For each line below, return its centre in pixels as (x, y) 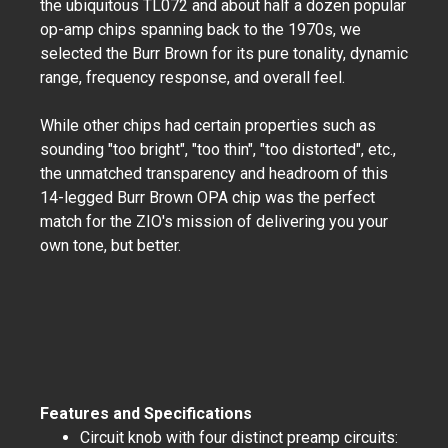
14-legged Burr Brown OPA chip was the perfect (207, 197)
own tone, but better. (112, 245)
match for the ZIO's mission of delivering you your (214, 221)
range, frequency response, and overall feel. (194, 77)
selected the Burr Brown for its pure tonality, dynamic (224, 53)
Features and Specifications (146, 413)
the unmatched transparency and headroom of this (214, 173)
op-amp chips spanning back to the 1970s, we (200, 29)
